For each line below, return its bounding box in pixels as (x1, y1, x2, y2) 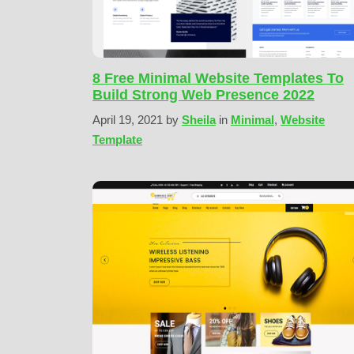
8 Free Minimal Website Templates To (92, 70, 344, 86)
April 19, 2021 (92, 113, 166, 126)
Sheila (182, 113, 216, 126)
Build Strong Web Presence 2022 (92, 87, 314, 103)
